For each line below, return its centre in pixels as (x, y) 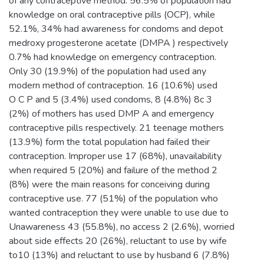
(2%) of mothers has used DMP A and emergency (111, 113)
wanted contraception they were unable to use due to (119, 212)
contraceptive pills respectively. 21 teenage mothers (116, 128)
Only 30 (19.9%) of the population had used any (108, 71)
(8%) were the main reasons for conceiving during (109, 184)
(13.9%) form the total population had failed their (109, 142)
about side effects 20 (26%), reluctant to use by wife (118, 241)
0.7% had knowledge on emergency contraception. (113, 57)
